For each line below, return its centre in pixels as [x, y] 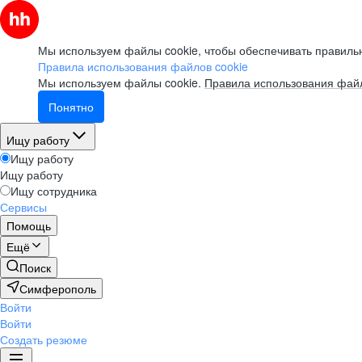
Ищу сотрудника [54, 191]
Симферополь [58, 288]
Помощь [29, 225]
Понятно [71, 107]
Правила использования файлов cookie [143, 66]
